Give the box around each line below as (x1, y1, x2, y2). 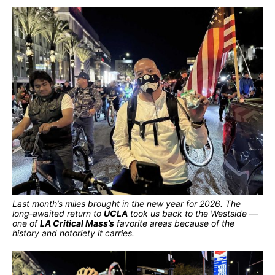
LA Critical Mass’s (40, 217, 114, 228)
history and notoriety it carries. (12, 227, 134, 238)
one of (12, 217, 40, 228)
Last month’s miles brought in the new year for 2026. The (12, 198, 241, 209)
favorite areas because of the (114, 217, 234, 228)
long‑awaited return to (12, 207, 104, 219)
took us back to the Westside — (128, 207, 258, 219)
